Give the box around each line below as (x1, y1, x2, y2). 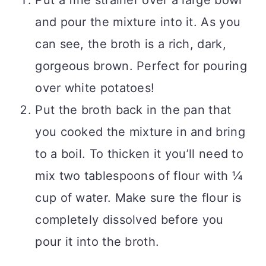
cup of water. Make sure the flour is (35, 191, 242, 205)
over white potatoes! (35, 81, 155, 96)
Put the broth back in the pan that (35, 103, 232, 118)
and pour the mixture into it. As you (35, 15, 241, 30)
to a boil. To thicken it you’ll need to (35, 147, 244, 161)
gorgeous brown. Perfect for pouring (35, 59, 247, 74)
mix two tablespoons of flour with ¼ (35, 169, 243, 183)
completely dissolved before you (35, 213, 224, 227)
